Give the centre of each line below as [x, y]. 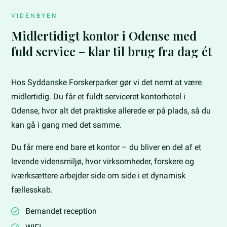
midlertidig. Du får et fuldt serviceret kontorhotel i [99, 96]
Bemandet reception [61, 211]
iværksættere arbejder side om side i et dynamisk [99, 175]
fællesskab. [32, 190]
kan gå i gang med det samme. [67, 125]
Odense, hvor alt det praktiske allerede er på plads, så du [111, 110]
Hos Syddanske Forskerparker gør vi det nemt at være [107, 82]
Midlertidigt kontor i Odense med [104, 35]
